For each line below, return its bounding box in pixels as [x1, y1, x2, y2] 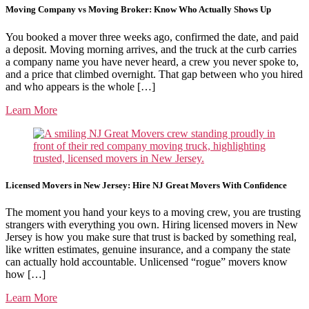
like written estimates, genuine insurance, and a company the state [6, 243, 290, 255]
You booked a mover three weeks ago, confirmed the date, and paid [6, 30, 299, 43]
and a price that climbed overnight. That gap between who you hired [6, 68, 303, 80]
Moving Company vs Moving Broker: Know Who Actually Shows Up [6, 4, 271, 15]
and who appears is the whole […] [6, 80, 155, 92]
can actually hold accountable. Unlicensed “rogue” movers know [6, 255, 288, 268]
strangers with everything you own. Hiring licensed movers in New [6, 218, 298, 230]
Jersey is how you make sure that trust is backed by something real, [6, 230, 297, 243]
